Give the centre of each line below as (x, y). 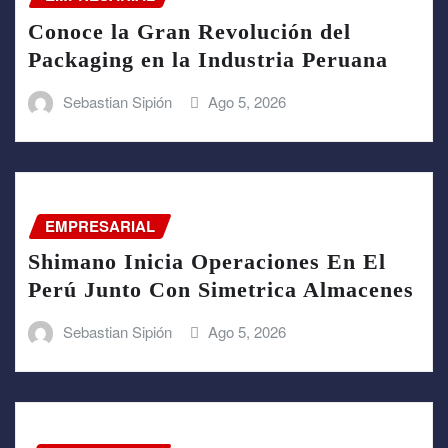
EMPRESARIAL (100, 225)
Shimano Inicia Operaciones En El (207, 262)
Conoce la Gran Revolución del (189, 31)
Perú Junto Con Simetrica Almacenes (221, 290)
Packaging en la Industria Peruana (208, 59)
